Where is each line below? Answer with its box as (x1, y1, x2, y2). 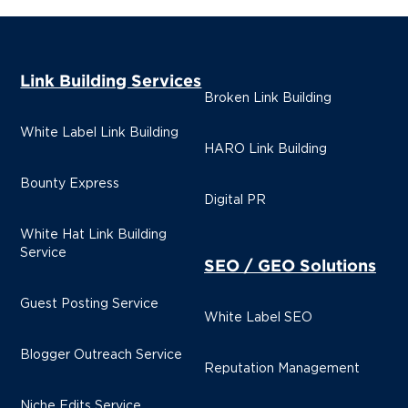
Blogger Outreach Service (20, 349, 183, 362)
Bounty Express (20, 178, 120, 191)
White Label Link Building (20, 127, 179, 140)
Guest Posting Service (20, 298, 159, 311)
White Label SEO (204, 311, 312, 325)
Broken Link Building (204, 92, 331, 106)
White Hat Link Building (20, 229, 168, 242)
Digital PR (204, 194, 266, 208)
